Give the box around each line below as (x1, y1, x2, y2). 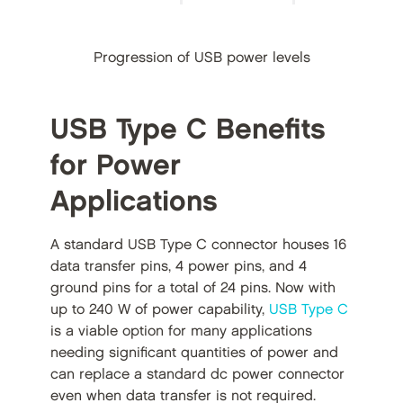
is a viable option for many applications (49, 325, 312, 339)
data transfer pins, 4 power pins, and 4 (49, 260, 307, 274)
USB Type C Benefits (49, 117, 326, 144)
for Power (49, 153, 181, 180)
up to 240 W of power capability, (49, 303, 269, 318)
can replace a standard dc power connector (49, 368, 345, 382)
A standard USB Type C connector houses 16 (49, 238, 346, 253)
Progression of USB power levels (93, 51, 310, 66)
